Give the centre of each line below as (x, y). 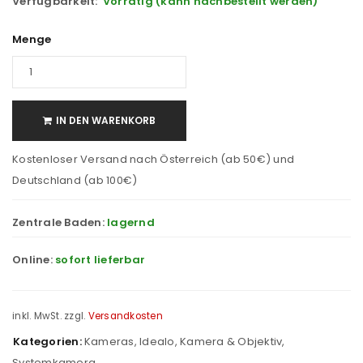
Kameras (109, 342)
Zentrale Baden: (60, 222)
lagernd (131, 222)
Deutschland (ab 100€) (75, 180)
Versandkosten (125, 316)
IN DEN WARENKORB (106, 120)
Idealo (157, 342)
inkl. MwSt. (37, 316)
